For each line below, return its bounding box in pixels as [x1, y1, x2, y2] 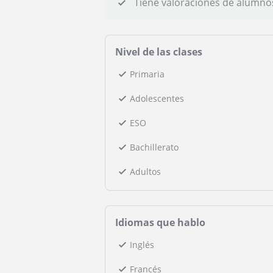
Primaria [130, 68, 165, 80]
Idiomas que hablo [115, 216, 205, 229]
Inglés [130, 239, 154, 250]
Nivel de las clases [115, 45, 202, 58]
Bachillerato [130, 141, 179, 153]
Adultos [130, 166, 161, 177]
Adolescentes [130, 93, 184, 104]
